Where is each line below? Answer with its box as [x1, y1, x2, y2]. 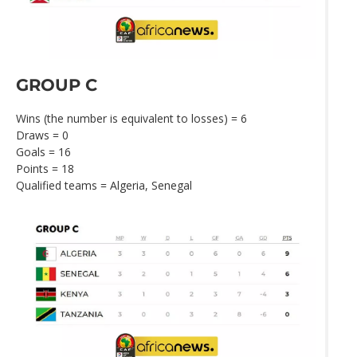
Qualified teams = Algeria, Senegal [16, 178, 192, 194]
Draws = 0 [16, 127, 69, 143]
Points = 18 [16, 161, 74, 177]
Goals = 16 [16, 144, 71, 160]
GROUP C [16, 75, 97, 96]
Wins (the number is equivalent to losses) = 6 [16, 111, 247, 127]
